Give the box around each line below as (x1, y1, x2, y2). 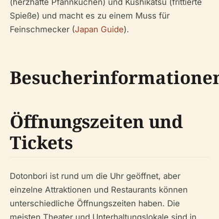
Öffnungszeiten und (10, 109, 183, 134)
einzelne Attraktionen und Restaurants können (10, 185, 188, 195)
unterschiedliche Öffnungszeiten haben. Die (10, 198, 180, 209)
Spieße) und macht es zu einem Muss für (10, 11, 170, 21)
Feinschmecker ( (10, 24, 75, 35)
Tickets (10, 131, 73, 155)
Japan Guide (75, 24, 124, 35)
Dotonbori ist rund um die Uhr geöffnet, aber (10, 171, 180, 181)
